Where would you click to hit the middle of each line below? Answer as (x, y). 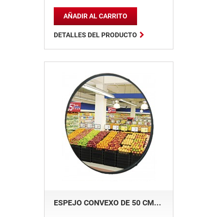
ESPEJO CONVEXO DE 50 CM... (107, 203)
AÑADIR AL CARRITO (95, 16)
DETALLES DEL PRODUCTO (95, 35)
